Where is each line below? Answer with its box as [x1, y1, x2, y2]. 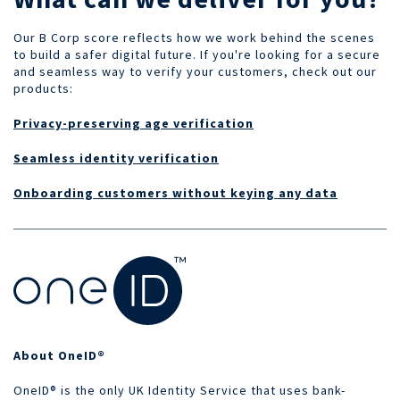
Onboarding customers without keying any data [13, 184, 337, 201]
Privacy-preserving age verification [13, 114, 254, 131]
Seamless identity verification [13, 149, 219, 166]
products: [13, 79, 77, 96]
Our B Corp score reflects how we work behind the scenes [13, 29, 375, 46]
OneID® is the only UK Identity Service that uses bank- [13, 381, 346, 398]
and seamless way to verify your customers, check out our [13, 62, 377, 79]
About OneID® [13, 346, 105, 363]
